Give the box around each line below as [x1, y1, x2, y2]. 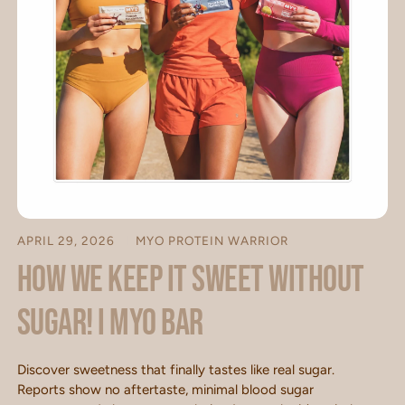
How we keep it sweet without [16, 258, 364, 302]
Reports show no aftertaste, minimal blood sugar [16, 381, 314, 398]
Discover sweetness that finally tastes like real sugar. [16, 361, 334, 378]
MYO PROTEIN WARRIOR [135, 232, 288, 248]
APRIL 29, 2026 [16, 232, 118, 248]
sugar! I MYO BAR [16, 301, 203, 345]
